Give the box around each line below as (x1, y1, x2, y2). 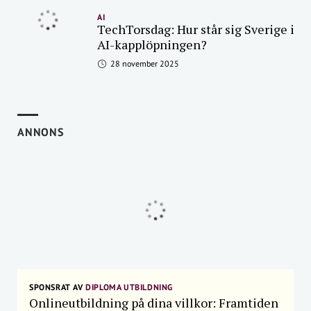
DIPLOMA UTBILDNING (83, 282, 174, 292)
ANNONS (17, 125, 64, 139)
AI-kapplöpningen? (97, 36, 207, 53)
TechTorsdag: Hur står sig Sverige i (97, 21, 294, 37)
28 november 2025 (108, 58, 179, 69)
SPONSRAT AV (29, 282, 83, 292)
